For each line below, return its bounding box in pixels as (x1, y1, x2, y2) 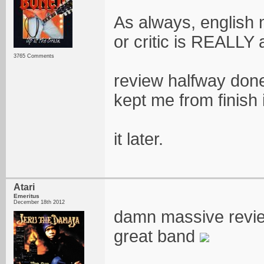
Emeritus (14, 193, 39, 199)
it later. (114, 130, 163, 148)
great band (114, 227, 200, 246)
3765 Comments (14, 53, 54, 59)
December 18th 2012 (14, 199, 65, 205)
